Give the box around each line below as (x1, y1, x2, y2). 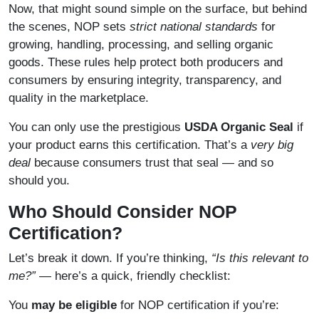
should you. (9, 174, 70, 188)
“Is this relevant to (211, 251, 308, 266)
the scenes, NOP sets (9, 20, 130, 34)
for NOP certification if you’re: (117, 298, 279, 313)
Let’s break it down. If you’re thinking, (9, 251, 211, 266)
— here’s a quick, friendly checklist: (36, 269, 231, 283)
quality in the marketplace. (9, 91, 149, 105)
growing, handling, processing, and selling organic (9, 38, 273, 52)
